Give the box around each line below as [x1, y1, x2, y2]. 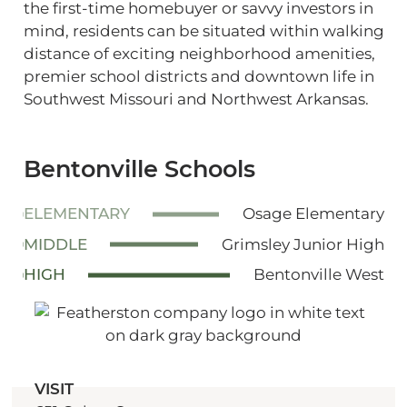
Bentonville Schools [23, 154, 255, 183]
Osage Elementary [242, 204, 384, 223]
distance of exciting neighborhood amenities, [23, 44, 375, 63]
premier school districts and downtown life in [23, 66, 374, 85]
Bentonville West [253, 265, 384, 284]
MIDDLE [23, 234, 87, 253]
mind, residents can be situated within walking [23, 21, 384, 40]
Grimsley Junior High [221, 234, 384, 253]
